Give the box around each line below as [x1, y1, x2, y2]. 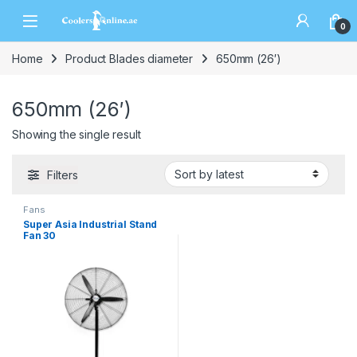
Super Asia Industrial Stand [23, 218, 158, 230]
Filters [47, 168, 78, 182]
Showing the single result [12, 127, 141, 141]
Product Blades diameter [65, 52, 194, 66]
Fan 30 [23, 229, 57, 241]
